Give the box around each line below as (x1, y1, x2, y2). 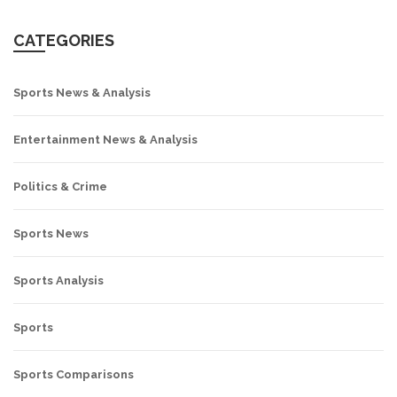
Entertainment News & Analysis (13, 133, 198, 147)
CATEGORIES (13, 31, 114, 51)
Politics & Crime (13, 180, 107, 194)
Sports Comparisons (13, 368, 134, 382)
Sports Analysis (13, 274, 104, 288)
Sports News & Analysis (13, 86, 151, 100)
